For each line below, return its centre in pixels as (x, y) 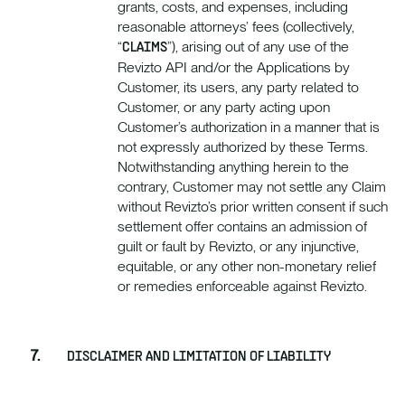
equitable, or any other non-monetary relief (247, 266)
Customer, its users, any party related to (238, 87)
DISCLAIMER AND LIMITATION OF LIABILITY (199, 358)
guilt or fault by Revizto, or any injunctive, (238, 246)
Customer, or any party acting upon (224, 107)
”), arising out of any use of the (258, 46)
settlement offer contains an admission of (242, 226)
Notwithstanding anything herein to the (233, 166)
